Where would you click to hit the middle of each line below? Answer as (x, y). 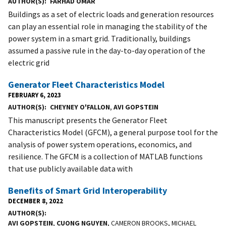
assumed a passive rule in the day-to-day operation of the (107, 50)
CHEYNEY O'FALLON (80, 107)
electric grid (29, 62)
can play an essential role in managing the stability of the (108, 26)
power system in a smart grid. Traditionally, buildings (99, 38)
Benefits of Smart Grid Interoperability (88, 190)
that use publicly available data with (70, 168)
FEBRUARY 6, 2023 (35, 95)
